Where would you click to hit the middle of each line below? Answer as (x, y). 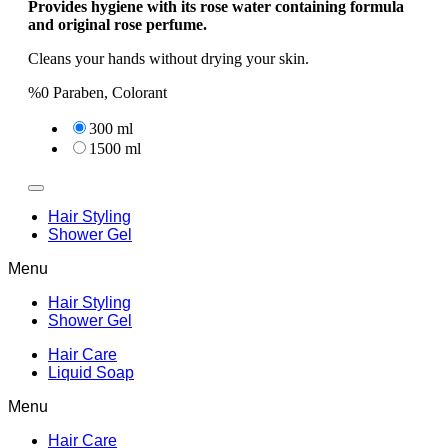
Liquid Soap (91, 373)
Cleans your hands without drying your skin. (168, 59)
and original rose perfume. (117, 25)
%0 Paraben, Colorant (97, 93)
